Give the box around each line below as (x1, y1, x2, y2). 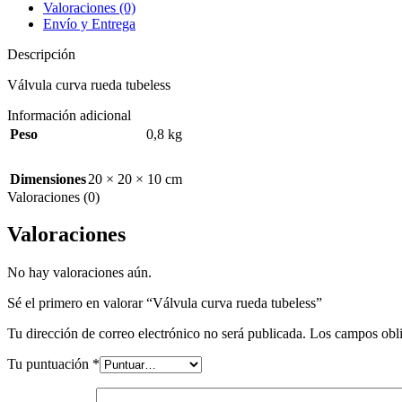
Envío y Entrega (43, 15, 135, 31)
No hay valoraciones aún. (7, 265, 152, 281)
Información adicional (7, 107, 131, 123)
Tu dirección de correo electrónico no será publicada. (7, 326, 306, 342)
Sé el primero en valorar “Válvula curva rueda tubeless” (7, 295, 322, 311)
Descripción (7, 46, 75, 62)
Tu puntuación (7, 356, 92, 372)
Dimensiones (10, 170, 86, 187)
